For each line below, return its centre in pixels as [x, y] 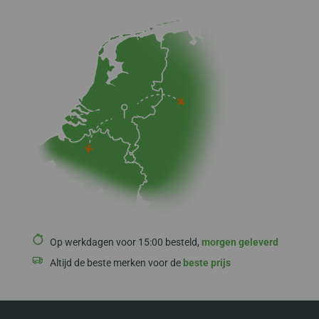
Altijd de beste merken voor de [116, 263]
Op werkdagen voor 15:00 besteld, [125, 242]
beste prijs [206, 263]
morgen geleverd [240, 242]
